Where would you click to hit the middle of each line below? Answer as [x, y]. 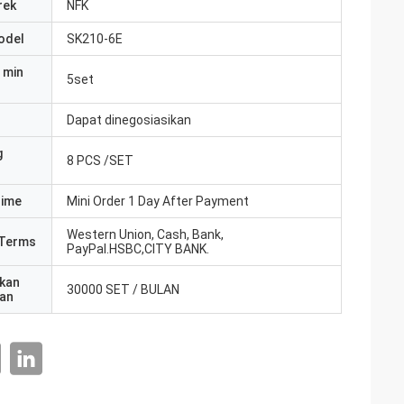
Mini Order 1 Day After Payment [158, 201]
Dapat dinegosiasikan [129, 120]
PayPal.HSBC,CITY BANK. [138, 249]
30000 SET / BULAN [123, 289]
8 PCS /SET [100, 161]
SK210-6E [95, 39]
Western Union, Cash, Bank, [145, 234]
